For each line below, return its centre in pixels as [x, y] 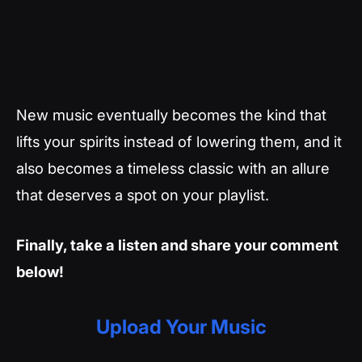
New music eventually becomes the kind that [171, 115]
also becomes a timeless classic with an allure [173, 168]
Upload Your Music [181, 326]
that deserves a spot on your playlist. [143, 195]
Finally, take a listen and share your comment [177, 244]
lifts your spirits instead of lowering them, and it [179, 141]
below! [40, 271]
